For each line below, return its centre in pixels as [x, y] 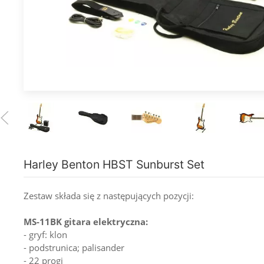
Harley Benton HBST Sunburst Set [114, 164]
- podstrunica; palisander [74, 247]
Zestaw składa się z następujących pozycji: [109, 195]
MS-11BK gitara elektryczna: [86, 221]
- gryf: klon [45, 234]
